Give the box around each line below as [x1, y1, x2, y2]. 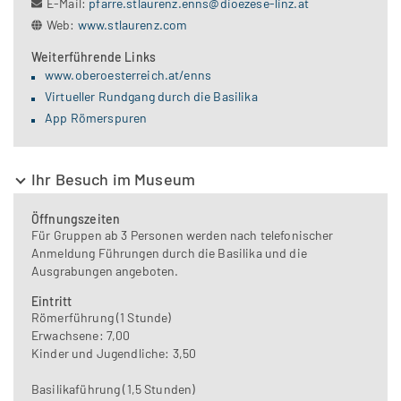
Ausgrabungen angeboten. [31, 263, 179, 279]
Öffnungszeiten [31, 211, 121, 227]
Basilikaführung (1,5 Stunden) [31, 381, 196, 397]
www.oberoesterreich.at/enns [45, 67, 212, 83]
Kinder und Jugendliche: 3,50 [31, 346, 197, 362]
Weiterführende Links [31, 49, 156, 65]
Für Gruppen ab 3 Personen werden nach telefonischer [31, 227, 334, 243]
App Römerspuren [45, 110, 148, 126]
